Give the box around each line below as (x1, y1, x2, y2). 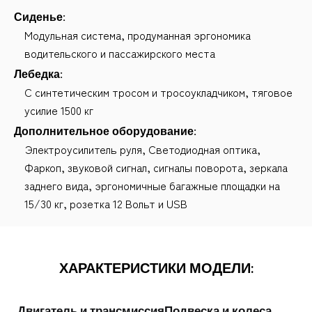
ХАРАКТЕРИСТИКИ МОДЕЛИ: (58, 259, 253, 277)
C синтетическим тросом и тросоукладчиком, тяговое (24, 84, 292, 100)
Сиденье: (14, 10, 65, 24)
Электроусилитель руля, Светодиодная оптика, (24, 141, 260, 157)
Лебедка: (14, 67, 63, 81)
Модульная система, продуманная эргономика (24, 26, 251, 43)
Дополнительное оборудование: (14, 124, 196, 139)
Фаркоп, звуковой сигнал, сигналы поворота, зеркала (24, 159, 288, 175)
